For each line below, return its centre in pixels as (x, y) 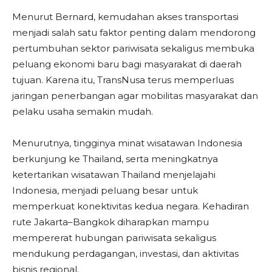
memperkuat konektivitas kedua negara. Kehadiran (131, 206)
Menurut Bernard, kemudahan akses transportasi (125, 17)
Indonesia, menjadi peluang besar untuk (105, 190)
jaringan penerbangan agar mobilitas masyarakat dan (135, 96)
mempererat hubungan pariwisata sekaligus (114, 238)
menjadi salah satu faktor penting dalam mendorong (134, 32)
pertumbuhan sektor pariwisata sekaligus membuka (133, 48)
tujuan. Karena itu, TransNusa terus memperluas (123, 80)
